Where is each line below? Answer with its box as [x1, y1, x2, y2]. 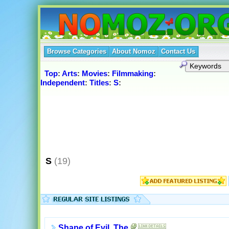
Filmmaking [111, 69, 153, 78]
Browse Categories [47, 48, 106, 55]
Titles [89, 78, 109, 87]
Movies [81, 69, 107, 78]
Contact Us [161, 48, 195, 55]
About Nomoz [111, 48, 155, 55]
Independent [40, 78, 85, 87]
